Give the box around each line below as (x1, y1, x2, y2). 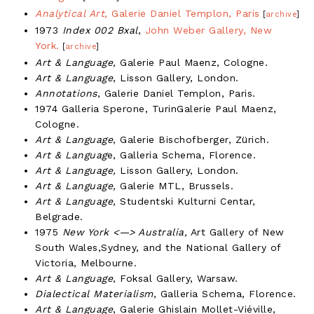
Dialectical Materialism (35, 287, 153, 299)
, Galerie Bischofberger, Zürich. (113, 133, 269, 145)
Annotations (35, 87, 97, 99)
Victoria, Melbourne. (35, 257, 137, 268)
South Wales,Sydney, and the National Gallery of (35, 241, 281, 253)
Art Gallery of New (187, 226, 285, 238)
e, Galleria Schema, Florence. (107, 149, 256, 161)
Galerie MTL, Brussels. (116, 179, 233, 191)
